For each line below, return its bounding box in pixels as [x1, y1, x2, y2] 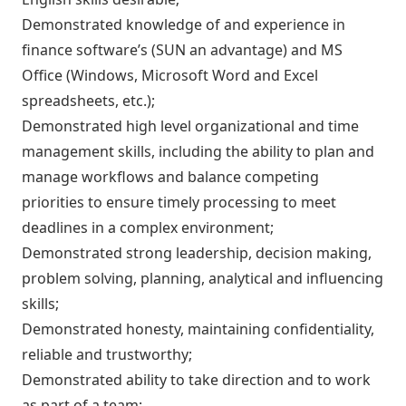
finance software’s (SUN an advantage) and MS [22, 39, 343, 60]
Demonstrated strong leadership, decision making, [22, 242, 372, 263]
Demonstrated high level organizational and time [22, 115, 359, 136]
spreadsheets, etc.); [22, 90, 155, 111]
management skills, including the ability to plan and [22, 140, 374, 161]
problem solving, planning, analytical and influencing [22, 267, 383, 288]
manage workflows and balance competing [22, 166, 319, 187]
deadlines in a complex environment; [22, 217, 274, 237]
